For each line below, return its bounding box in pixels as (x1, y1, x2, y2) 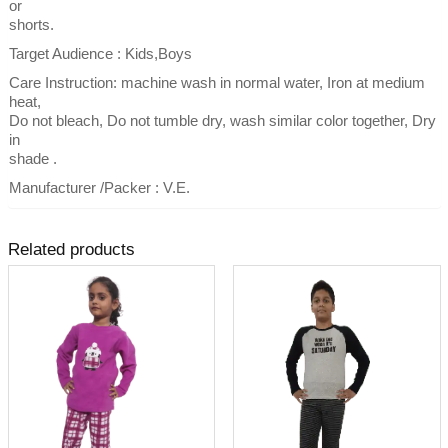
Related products (7, 238, 135, 259)
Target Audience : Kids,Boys (8, 44, 192, 62)
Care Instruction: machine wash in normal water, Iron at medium (8, 73, 425, 91)
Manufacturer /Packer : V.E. (8, 178, 190, 196)
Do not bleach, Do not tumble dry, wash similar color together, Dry (8, 111, 436, 129)
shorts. (8, 15, 54, 33)
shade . (8, 149, 57, 167)
